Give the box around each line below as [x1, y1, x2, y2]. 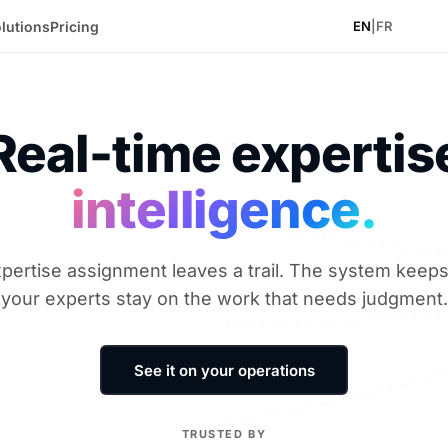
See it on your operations [133, 360, 315, 380]
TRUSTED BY [181, 427, 267, 441]
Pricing [50, 17, 99, 35]
